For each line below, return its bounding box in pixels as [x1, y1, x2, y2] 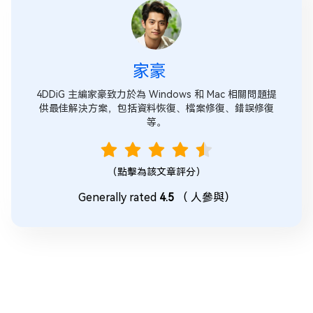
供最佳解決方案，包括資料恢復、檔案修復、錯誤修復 [39, 102, 274, 114]
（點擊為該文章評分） [108, 166, 205, 177]
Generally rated [78, 190, 156, 204]
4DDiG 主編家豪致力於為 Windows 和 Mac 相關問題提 [36, 88, 277, 100]
